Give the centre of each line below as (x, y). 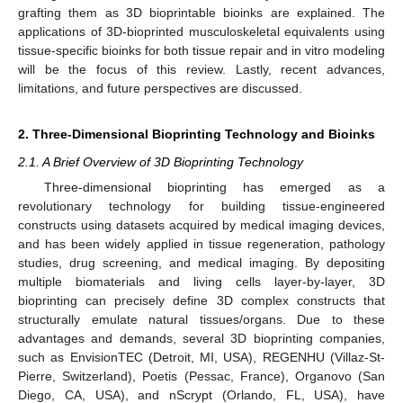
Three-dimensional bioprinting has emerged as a (214, 188)
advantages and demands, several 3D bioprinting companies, (201, 339)
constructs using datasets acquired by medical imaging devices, (201, 225)
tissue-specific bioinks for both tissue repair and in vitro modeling (201, 51)
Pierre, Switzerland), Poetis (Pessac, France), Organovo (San (201, 376)
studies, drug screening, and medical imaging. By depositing (201, 263)
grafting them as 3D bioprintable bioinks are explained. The (201, 13)
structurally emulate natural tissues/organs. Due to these (201, 320)
